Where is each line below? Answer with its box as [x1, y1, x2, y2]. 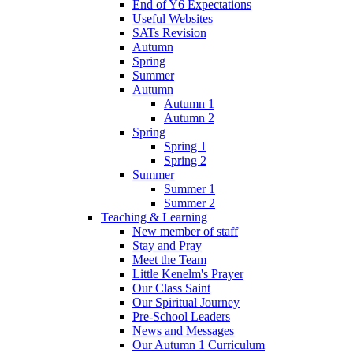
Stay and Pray [132, 239, 202, 253]
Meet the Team [132, 253, 206, 267]
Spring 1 [164, 139, 206, 154]
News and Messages [132, 324, 234, 338]
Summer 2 [164, 196, 215, 210]
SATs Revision [132, 26, 206, 40]
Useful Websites [132, 12, 213, 26]
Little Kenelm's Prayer [132, 267, 243, 281]
